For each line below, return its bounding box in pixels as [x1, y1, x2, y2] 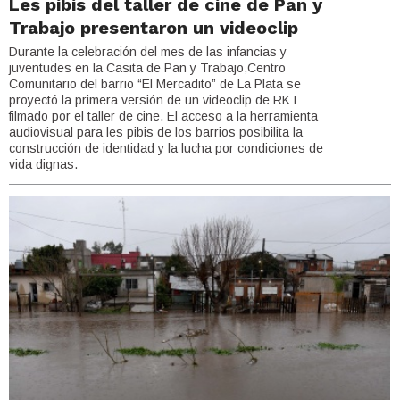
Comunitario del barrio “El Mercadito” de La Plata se [9, 77, 301, 92]
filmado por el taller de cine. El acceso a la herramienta [9, 109, 318, 124]
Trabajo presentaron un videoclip [9, 17, 298, 39]
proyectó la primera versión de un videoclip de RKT [9, 93, 299, 108]
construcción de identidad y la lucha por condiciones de [9, 141, 323, 156]
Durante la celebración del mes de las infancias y [9, 45, 287, 60]
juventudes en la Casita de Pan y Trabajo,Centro [9, 61, 286, 76]
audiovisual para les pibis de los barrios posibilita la [9, 125, 303, 140]
